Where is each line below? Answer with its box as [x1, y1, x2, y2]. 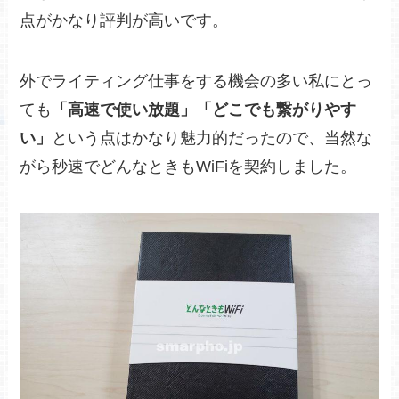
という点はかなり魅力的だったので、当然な [52, 128, 373, 147]
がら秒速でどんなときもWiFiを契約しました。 [20, 157, 357, 175]
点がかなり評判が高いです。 [20, 12, 229, 30]
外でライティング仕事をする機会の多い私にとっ [20, 71, 373, 90]
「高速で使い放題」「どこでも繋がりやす [52, 100, 357, 118]
